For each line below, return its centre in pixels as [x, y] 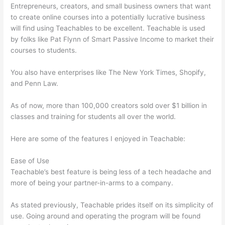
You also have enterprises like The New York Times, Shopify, [108, 73]
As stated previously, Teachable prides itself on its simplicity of [112, 205]
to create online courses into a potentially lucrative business [108, 17]
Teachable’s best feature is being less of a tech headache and [111, 172]
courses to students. [44, 50]
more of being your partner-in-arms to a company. [92, 183]
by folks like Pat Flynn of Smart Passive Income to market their [113, 39]
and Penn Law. [35, 84]
